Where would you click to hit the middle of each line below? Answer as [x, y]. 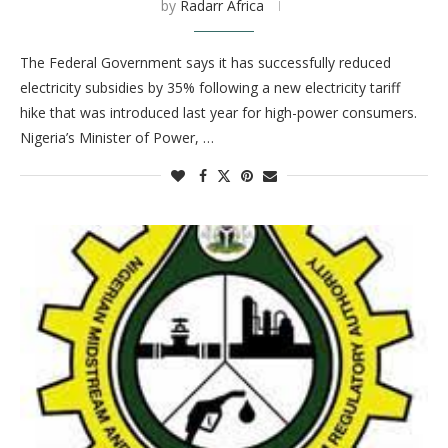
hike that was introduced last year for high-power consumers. [218, 112]
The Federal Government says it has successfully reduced [205, 62]
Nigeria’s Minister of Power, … [117, 137]
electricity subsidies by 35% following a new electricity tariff [210, 87]
